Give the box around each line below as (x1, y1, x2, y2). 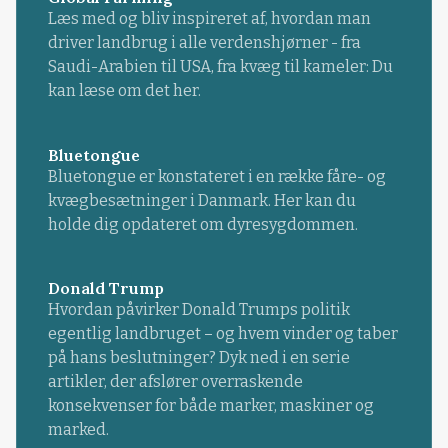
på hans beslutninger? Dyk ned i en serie (47, 347, 350, 367)
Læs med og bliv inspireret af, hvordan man (47, 9, 371, 29)
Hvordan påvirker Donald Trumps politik (47, 299, 350, 319)
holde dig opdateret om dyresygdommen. (47, 214, 358, 234)
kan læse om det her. (47, 81, 201, 101)
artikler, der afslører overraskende (47, 371, 303, 391)
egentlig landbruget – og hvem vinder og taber (47, 323, 398, 343)
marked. (47, 419, 109, 439)
